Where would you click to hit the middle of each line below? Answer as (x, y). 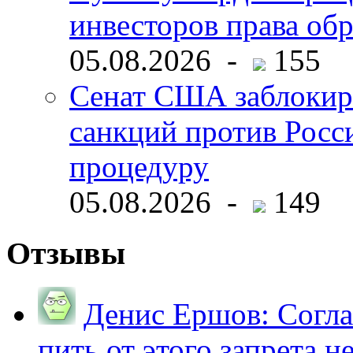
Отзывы (66, 254)
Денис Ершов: (176, 314)
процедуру (139, 167)
